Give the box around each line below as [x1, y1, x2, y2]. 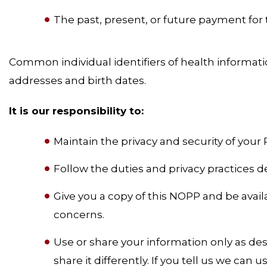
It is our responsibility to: [9, 104, 144, 117]
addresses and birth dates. [9, 74, 146, 86]
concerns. [54, 208, 104, 221]
